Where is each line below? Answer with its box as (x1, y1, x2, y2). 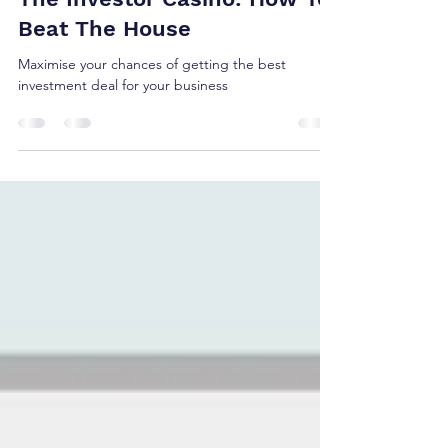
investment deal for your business (18, 112, 228, 130)
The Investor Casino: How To (18, 22, 330, 47)
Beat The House (18, 52, 191, 77)
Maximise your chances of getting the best (18, 91, 286, 109)
